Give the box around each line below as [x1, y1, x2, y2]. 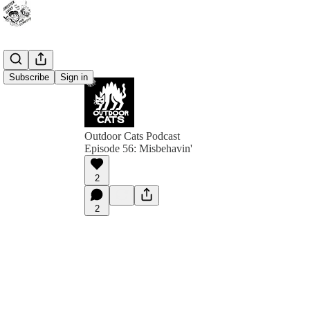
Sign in [60, 72, 88, 82]
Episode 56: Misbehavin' [84, 143, 192, 154]
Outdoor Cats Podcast [84, 130, 180, 142]
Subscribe [9, 72, 49, 82]
